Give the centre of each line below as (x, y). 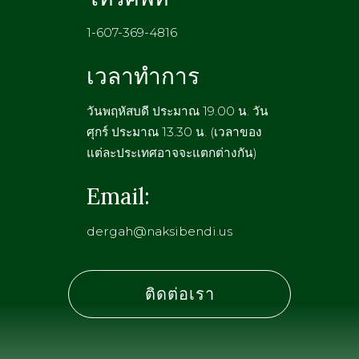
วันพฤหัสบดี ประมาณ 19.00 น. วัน (177, 111)
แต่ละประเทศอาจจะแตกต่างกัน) (171, 153)
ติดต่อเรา (179, 294)
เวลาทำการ (143, 77)
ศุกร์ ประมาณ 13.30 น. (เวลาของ (174, 132)
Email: (118, 197)
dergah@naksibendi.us (159, 232)
